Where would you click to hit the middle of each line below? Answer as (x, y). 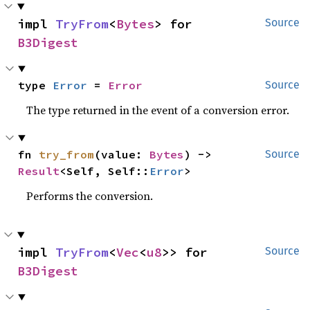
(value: (122, 154)
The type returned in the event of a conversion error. (158, 110)
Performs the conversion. (90, 196)
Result (39, 171)
